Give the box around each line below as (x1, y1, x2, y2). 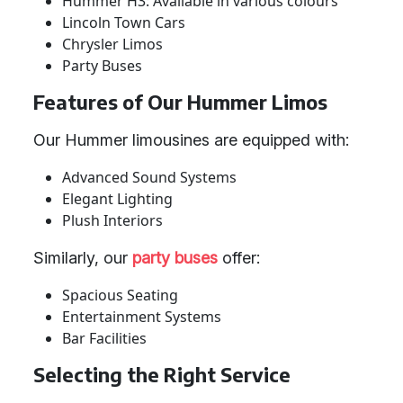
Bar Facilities (62, 328, 147, 348)
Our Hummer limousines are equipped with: (33, 130, 349, 149)
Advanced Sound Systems (62, 167, 237, 187)
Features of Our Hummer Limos (33, 90, 327, 114)
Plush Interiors (62, 210, 163, 230)
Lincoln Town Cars (62, 13, 185, 32)
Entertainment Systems (62, 307, 221, 327)
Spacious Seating (62, 285, 178, 305)
